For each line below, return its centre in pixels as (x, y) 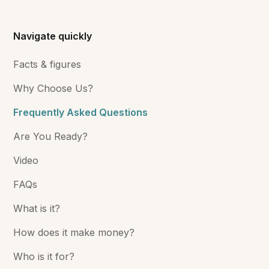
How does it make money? (74, 232)
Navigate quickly (53, 36)
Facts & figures (47, 64)
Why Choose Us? (53, 88)
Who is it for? (44, 256)
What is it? (37, 208)
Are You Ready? (51, 136)
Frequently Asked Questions (81, 112)
